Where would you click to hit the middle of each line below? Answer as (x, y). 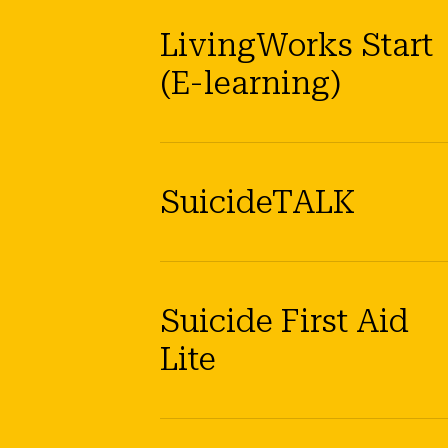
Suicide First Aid (284, 321)
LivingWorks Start (296, 45)
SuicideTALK (257, 202)
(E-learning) (250, 83)
